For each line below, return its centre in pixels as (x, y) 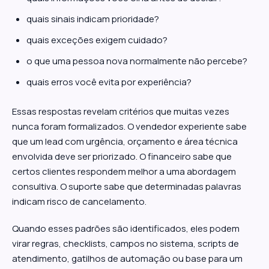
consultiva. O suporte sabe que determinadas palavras (127, 186)
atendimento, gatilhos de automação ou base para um (127, 258)
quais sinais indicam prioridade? (93, 19)
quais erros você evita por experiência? (109, 82)
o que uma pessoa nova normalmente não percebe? (137, 61)
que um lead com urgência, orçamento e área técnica (125, 141)
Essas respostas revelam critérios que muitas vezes (121, 111)
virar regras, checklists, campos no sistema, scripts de (125, 243)
